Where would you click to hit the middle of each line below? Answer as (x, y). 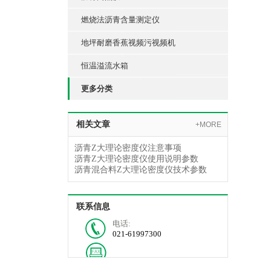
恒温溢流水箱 (105, 66)
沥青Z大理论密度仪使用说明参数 (136, 159)
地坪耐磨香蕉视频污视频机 (128, 43)
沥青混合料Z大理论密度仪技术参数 (141, 170)
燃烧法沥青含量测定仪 (120, 20)
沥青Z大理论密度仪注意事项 (128, 148)
